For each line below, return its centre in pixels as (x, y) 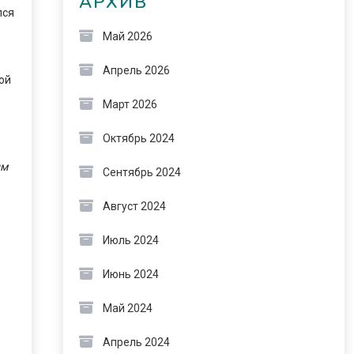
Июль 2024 (130, 240)
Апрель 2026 (136, 70)
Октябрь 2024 (138, 138)
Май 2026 (127, 36)
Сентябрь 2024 (141, 172)
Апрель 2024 (136, 342)
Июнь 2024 (130, 274)
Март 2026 (130, 104)
